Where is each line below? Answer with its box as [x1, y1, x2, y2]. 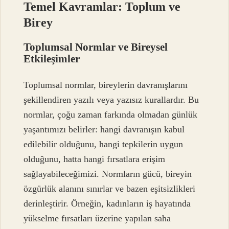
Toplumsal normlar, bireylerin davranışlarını [24, 80, 188, 90]
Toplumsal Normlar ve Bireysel [24, 40, 168, 53]
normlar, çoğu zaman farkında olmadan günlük [24, 109, 198, 120]
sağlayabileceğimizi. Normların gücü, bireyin [24, 169, 192, 179]
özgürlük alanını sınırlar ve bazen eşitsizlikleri [24, 184, 196, 194]
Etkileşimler [24, 52, 80, 64]
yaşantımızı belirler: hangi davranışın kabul [24, 124, 185, 135]
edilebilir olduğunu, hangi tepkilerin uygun [24, 139, 184, 150]
